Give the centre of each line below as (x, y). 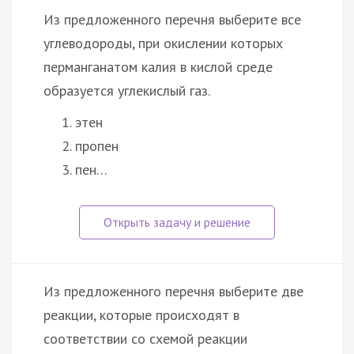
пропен (97, 145)
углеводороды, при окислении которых (163, 43)
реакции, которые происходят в (141, 314)
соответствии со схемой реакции (145, 338)
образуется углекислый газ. (127, 90)
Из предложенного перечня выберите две (173, 291)
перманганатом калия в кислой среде (158, 66)
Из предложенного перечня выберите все (172, 19)
